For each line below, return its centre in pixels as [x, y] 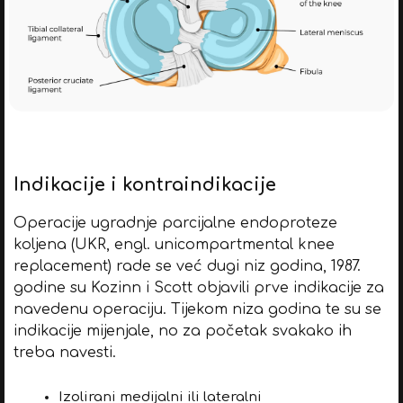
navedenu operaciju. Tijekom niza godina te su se [197, 309]
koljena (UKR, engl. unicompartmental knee [174, 244]
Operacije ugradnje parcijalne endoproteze [175, 223]
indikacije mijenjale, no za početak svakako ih [182, 331]
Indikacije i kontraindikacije [144, 184]
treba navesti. [64, 352]
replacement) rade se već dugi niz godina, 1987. [187, 266]
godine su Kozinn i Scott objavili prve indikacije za [198, 287]
